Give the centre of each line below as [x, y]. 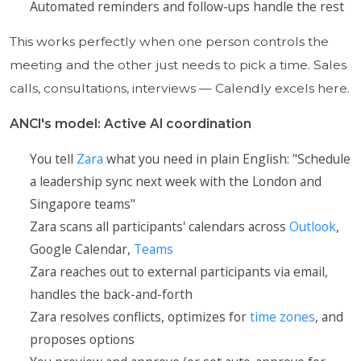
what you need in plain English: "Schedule [226, 158]
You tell [53, 158]
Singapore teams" [82, 203]
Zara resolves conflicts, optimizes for [139, 316]
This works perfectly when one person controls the [169, 41]
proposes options [82, 339]
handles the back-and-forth [111, 294]
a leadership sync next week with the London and [175, 181]
